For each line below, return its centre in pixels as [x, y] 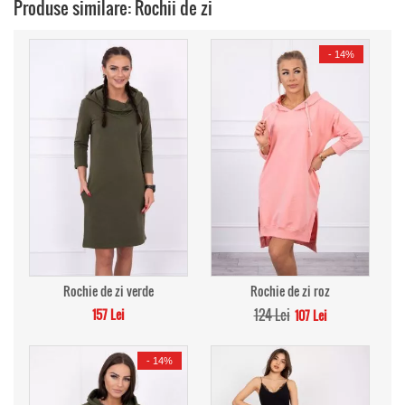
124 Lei [272, 315]
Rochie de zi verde [108, 291]
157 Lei [108, 314]
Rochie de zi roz [290, 291]
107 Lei [311, 315]
